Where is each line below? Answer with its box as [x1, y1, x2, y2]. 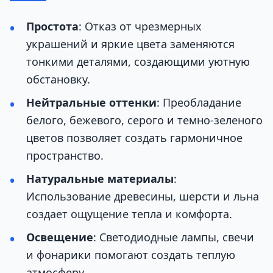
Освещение [26, 229, 93, 244]
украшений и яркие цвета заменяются [26, 36, 235, 51]
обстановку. [26, 71, 90, 87]
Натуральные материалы [26, 171, 174, 186]
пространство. [26, 147, 104, 163]
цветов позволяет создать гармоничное [26, 130, 243, 145]
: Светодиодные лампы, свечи [93, 229, 254, 244]
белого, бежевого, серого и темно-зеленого [26, 112, 263, 127]
